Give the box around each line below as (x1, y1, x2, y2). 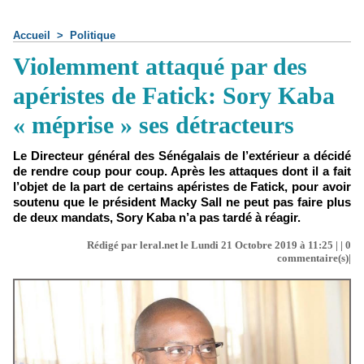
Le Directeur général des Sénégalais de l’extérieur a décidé (13, 149, 351, 162)
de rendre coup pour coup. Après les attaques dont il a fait (13, 164, 351, 178)
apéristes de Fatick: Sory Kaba (13, 82, 335, 109)
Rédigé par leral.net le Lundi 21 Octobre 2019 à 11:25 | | (87, 239, 345, 251)
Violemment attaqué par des (13, 53, 307, 80)
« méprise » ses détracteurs (13, 111, 294, 138)
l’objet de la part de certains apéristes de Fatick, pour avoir (13, 180, 351, 193)
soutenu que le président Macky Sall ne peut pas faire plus (13, 195, 351, 209)
